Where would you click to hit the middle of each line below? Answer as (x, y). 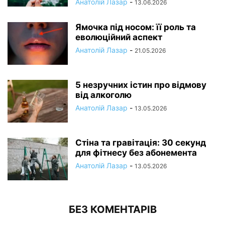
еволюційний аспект (119, 37)
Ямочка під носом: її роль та (136, 27)
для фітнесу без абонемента (136, 152)
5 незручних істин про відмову (141, 85)
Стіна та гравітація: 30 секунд (141, 142)
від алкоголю (103, 95)
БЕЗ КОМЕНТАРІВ (113, 209)
